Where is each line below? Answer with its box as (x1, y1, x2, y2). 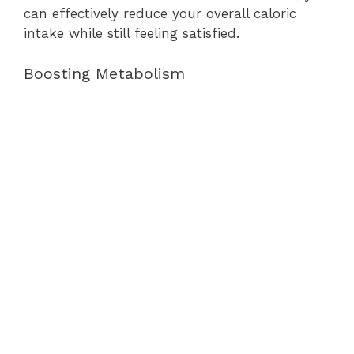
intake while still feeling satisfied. (24, 25, 239, 41)
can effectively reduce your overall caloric (24, 6, 296, 21)
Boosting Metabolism (24, 63, 185, 83)
